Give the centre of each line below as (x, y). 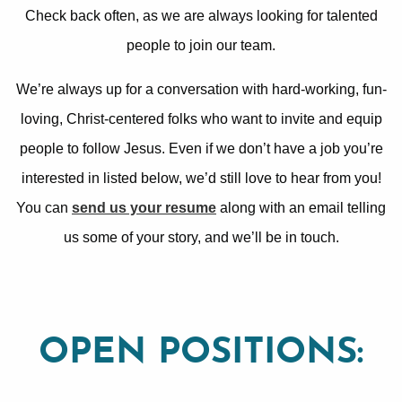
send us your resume (144, 208)
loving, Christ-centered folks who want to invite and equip (201, 119)
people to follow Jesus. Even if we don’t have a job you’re (201, 149)
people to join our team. (201, 46)
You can (44, 208)
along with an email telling (301, 208)
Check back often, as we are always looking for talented (201, 16)
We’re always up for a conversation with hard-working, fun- (201, 90)
